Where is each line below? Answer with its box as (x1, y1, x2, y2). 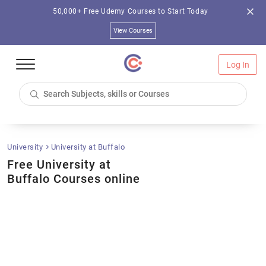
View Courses (113, 27, 153, 34)
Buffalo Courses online (7, 172, 140, 186)
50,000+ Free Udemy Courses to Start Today (53, 7, 208, 15)
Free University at (7, 157, 111, 172)
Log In (226, 60, 250, 69)
